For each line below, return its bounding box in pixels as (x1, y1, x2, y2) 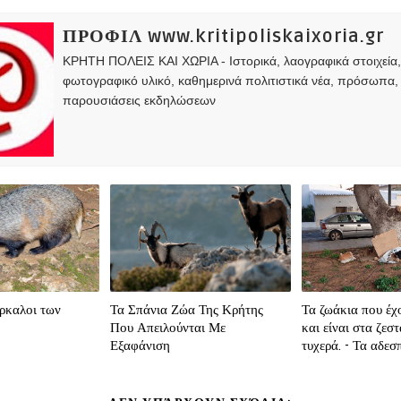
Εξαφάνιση (110, 337, 171, 354)
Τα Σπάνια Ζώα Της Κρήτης (110, 302, 264, 319)
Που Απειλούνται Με (110, 320, 226, 337)
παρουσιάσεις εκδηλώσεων (63, 93, 216, 108)
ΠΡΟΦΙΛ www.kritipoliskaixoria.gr (63, 26, 384, 48)
